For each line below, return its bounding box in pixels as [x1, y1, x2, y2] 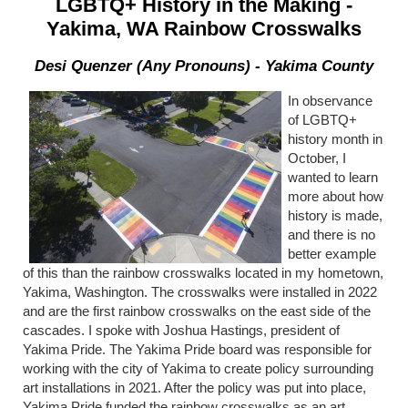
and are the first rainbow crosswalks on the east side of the [23, 303, 371, 320]
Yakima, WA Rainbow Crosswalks [46, 17, 362, 41]
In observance [288, 93, 372, 109]
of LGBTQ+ [288, 112, 357, 128]
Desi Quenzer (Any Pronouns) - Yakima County [35, 57, 373, 76]
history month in [288, 131, 382, 148]
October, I [288, 150, 346, 167]
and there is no [288, 227, 375, 243]
